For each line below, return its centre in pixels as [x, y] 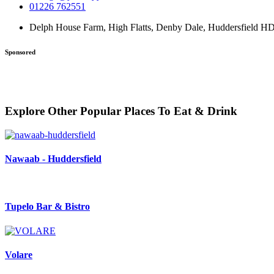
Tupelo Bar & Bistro [47, 207]
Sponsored [20, 52]
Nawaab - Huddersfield [53, 158]
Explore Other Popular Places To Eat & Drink [121, 111]
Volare [19, 254]
